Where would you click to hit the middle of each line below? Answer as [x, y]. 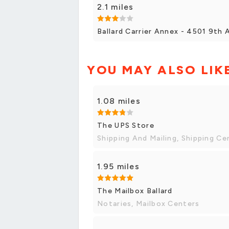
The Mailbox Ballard [135, 191]
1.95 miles [118, 166]
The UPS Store [126, 125]
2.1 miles [116, 7]
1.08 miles [119, 101]
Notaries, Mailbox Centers [148, 203]
